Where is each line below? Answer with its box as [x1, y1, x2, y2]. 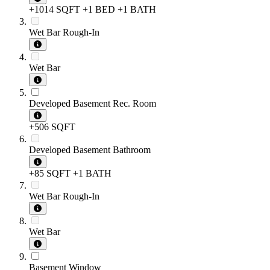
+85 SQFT [29, 168, 71, 179]
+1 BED [83, 4, 115, 15]
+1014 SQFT [29, 4, 80, 15]
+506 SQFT [29, 122, 75, 133]
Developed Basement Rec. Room [29, 98, 156, 109]
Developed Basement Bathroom [29, 145, 151, 155]
